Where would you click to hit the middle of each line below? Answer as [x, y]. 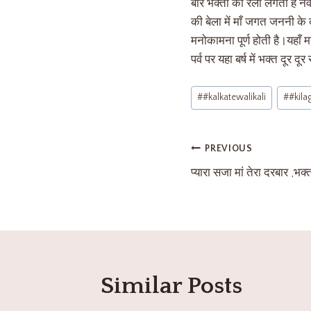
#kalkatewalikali [235, 98]
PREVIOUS [229, 149]
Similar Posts [171, 286]
